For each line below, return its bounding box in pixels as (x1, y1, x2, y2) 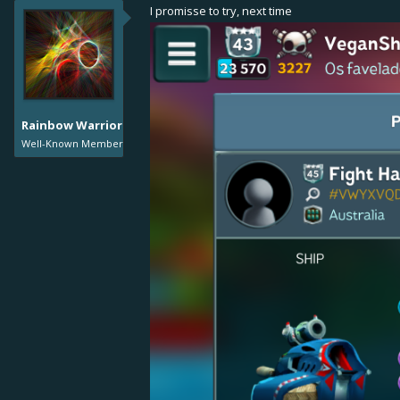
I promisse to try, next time (150, 3, 292, 19)
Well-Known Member (21, 137, 123, 150)
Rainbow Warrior (21, 117, 122, 133)
